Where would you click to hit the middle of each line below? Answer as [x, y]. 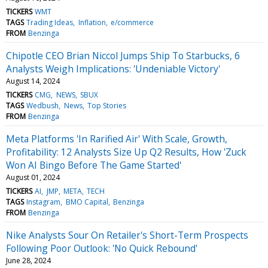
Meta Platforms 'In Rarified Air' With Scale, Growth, [117, 138]
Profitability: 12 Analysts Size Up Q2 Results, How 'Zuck [126, 152]
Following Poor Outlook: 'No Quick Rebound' [102, 248]
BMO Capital [87, 202]
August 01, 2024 [33, 177]
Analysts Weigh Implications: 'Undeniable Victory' [113, 68]
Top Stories [106, 105]
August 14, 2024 [33, 81]
